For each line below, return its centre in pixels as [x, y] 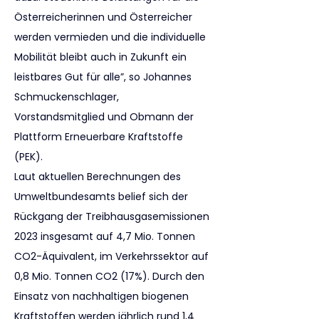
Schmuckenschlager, [68, 97]
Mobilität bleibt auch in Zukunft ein [102, 57]
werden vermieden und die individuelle [111, 37]
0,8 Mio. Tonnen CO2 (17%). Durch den [111, 276]
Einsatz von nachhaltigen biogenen [103, 296]
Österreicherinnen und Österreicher [105, 17]
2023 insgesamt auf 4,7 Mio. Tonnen [106, 236]
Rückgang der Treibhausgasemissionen [113, 216]
